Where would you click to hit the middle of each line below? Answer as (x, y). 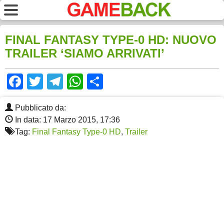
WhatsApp (120, 82)
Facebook (58, 82)
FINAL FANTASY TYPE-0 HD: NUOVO (111, 40)
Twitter (67, 82)
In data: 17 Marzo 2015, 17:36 (66, 120)
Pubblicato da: (39, 108)
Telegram (96, 82)
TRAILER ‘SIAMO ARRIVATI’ (85, 53)
